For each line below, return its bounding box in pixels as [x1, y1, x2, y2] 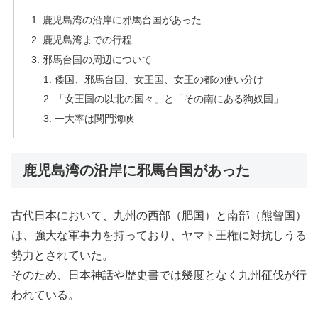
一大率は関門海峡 [55, 113, 135, 125]
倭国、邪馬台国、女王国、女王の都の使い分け [55, 73, 264, 85]
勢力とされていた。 [11, 248, 114, 261]
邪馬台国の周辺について [42, 53, 152, 65]
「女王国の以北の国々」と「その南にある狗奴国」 [55, 93, 284, 105]
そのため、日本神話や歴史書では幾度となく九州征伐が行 [11, 268, 307, 281]
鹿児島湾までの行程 [42, 33, 132, 45]
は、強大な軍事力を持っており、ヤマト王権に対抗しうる [11, 229, 307, 241]
